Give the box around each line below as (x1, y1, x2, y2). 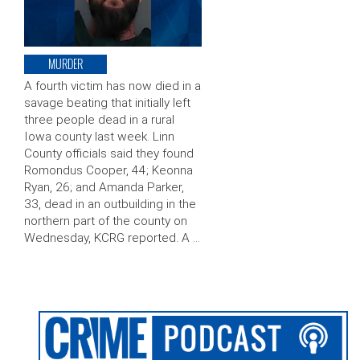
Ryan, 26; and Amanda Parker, (24, 180, 184, 195)
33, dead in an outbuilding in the (24, 197, 196, 212)
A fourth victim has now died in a (24, 79, 201, 94)
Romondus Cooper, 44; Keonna (24, 163, 193, 178)
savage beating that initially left (24, 96, 190, 111)
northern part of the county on (24, 214, 187, 229)
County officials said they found (24, 146, 194, 162)
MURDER (48, 55, 83, 73)
